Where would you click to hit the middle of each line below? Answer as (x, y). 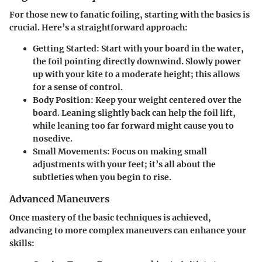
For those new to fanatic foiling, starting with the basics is (130, 15)
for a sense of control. (78, 87)
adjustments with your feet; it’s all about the (124, 165)
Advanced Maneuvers (59, 199)
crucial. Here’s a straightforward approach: (99, 28)
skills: (22, 244)
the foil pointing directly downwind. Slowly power (137, 62)
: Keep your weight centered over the (166, 100)
